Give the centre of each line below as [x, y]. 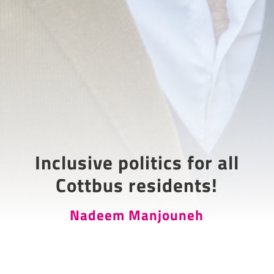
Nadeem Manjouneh [137, 215]
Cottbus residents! [137, 185]
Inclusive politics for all [137, 162]
